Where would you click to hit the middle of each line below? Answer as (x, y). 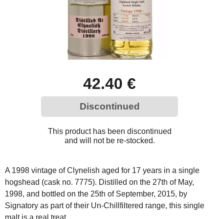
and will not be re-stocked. (109, 140)
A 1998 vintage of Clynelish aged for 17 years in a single (102, 170)
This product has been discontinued (109, 131)
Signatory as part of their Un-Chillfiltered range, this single (105, 205)
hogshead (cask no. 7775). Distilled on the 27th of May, (99, 182)
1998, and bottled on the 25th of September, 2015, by (96, 194)
